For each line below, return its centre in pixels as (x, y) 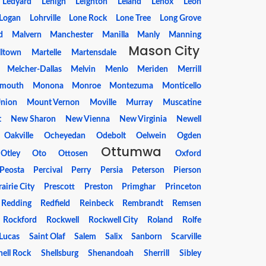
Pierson (187, 170)
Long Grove (180, 18)
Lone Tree (134, 18)
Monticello (181, 86)
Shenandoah (111, 254)
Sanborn (146, 237)
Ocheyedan (65, 136)
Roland (160, 220)
